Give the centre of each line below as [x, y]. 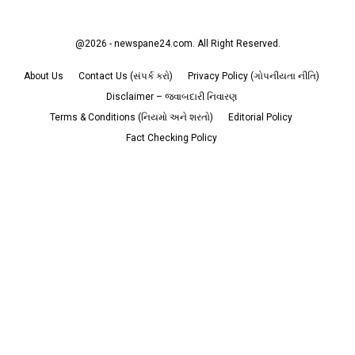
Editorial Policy [260, 117]
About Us [43, 76]
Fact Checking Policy [171, 137]
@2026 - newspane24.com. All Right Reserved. [177, 43]
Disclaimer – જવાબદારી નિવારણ [171, 96]
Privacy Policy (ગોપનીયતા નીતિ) [253, 76]
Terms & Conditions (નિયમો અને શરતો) [132, 117]
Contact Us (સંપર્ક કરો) [125, 76]
